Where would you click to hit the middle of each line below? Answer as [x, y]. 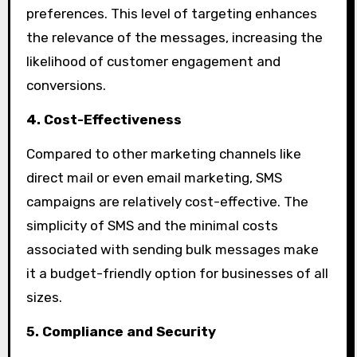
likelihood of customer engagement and [153, 62]
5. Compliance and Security [121, 331]
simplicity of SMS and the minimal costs [152, 225]
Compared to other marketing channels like [163, 153]
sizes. [44, 297]
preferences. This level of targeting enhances [171, 14]
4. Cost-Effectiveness [104, 119]
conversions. [66, 86]
